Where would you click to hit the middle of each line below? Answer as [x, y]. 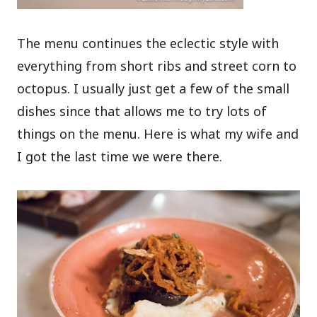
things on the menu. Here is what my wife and [158, 134]
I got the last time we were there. [120, 157]
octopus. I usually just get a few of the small [154, 89]
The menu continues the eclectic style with [148, 44]
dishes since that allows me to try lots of [142, 111]
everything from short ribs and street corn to [157, 66]
